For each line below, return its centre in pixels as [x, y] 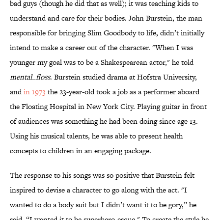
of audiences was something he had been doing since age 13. [104, 121]
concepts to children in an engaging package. [81, 151]
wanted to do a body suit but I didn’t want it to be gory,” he [103, 205]
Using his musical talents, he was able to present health [96, 136]
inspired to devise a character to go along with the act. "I [98, 190]
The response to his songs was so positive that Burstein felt [102, 175]
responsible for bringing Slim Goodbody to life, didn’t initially [107, 33]
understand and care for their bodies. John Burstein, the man [106, 18]
